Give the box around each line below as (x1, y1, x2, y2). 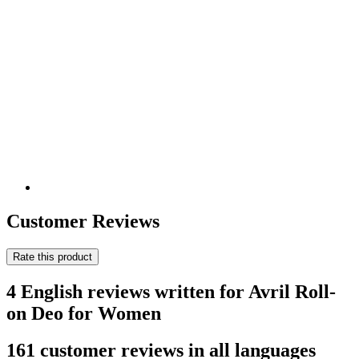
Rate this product (13, 250, 92, 263)
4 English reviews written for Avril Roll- (6, 280, 336, 302)
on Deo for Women (6, 302, 161, 324)
